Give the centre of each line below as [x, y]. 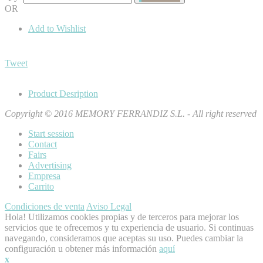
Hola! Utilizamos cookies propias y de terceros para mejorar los [122, 217]
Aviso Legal [109, 207]
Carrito [41, 187]
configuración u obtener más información [82, 249]
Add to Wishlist [57, 29]
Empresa [44, 176]
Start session [51, 134]
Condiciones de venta [45, 207]
